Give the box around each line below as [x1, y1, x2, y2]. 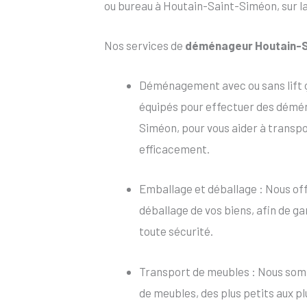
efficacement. [139, 142, 210, 156]
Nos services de [104, 38, 185, 52]
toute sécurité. [139, 224, 213, 238]
